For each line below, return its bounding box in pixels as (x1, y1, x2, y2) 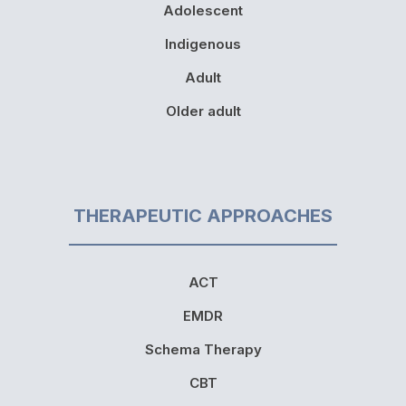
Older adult (165, 102, 241, 121)
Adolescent (163, 2, 243, 20)
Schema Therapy (144, 341, 262, 359)
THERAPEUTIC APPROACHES (73, 205, 333, 227)
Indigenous (165, 35, 241, 53)
